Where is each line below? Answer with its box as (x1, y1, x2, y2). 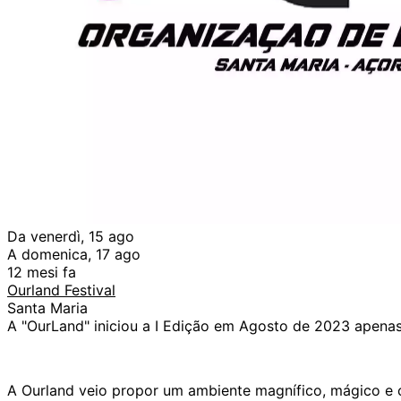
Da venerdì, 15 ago (7, 227, 134, 246)
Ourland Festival (7, 281, 115, 300)
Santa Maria (7, 299, 88, 318)
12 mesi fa (7, 263, 76, 282)
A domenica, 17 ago (7, 245, 141, 264)
